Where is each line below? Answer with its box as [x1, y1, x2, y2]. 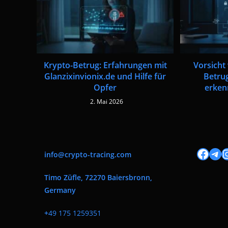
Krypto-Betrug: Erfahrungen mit [43, 59, 167, 71]
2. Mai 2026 [90, 97, 123, 106]
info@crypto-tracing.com [44, 149, 131, 159]
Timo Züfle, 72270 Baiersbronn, [44, 172, 152, 182]
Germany [44, 185, 76, 195]
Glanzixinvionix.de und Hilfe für [44, 70, 166, 82]
